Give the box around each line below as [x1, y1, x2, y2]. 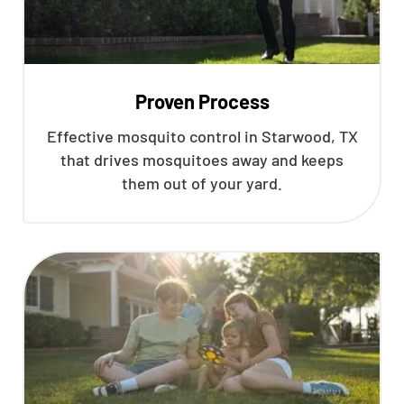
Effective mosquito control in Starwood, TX [46, 126, 358, 146]
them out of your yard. [122, 173, 282, 193]
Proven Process [134, 89, 270, 113]
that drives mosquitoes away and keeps [60, 150, 344, 170]
